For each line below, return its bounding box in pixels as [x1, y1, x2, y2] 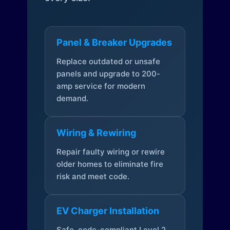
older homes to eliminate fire [56, 159, 163, 169]
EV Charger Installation [56, 205, 159, 217]
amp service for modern [56, 81, 145, 91]
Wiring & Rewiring [56, 127, 136, 139]
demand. [56, 93, 88, 104]
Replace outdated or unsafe [56, 56, 160, 67]
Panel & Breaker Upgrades [56, 37, 172, 48]
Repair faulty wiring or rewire [56, 147, 165, 157]
